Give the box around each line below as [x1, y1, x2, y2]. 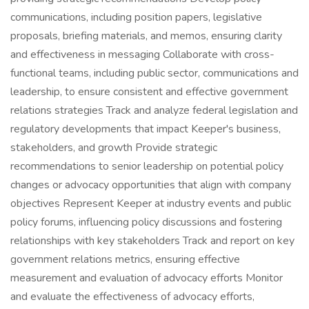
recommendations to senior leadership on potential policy [10, 159, 283, 174]
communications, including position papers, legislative [10, 10, 262, 25]
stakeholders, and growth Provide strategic [10, 140, 217, 155]
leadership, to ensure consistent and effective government [10, 84, 288, 99]
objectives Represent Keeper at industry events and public [10, 196, 291, 211]
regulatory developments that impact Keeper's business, [10, 121, 281, 137]
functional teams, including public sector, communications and [10, 66, 299, 81]
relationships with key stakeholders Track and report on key [10, 233, 295, 248]
